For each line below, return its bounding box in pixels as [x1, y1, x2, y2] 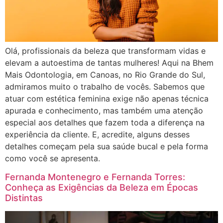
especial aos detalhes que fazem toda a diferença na [5, 117, 205, 128]
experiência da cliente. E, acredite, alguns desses [5, 129, 190, 140]
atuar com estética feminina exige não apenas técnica [5, 94, 209, 104]
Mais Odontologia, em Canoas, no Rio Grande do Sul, [5, 70, 205, 80]
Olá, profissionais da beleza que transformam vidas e [5, 46, 206, 56]
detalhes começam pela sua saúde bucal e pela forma [5, 141, 208, 152]
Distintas [5, 192, 43, 203]
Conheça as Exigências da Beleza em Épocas [5, 182, 198, 193]
